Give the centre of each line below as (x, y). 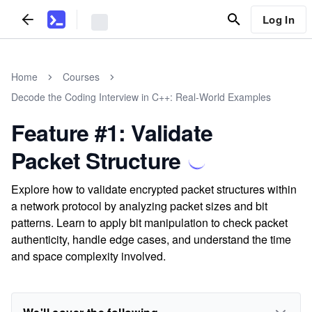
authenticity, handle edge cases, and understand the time (151, 239)
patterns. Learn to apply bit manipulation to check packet (149, 223)
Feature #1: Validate (112, 132)
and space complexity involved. (88, 256)
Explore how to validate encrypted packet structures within (154, 189)
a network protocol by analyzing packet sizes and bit (139, 206)
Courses (81, 77)
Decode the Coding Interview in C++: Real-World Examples (141, 97)
